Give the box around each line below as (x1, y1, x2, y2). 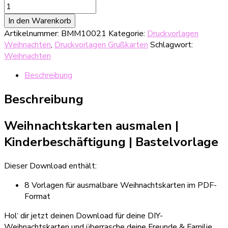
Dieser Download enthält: (4, 160, 97, 172)
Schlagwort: (150, 39, 193, 50)
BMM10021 (61, 27, 106, 39)
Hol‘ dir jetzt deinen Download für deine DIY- (4, 210, 163, 221)
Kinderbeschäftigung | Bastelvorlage (4, 133, 221, 150)
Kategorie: (108, 27, 147, 39)
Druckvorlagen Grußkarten (54, 39, 148, 50)
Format (24, 190, 50, 202)
